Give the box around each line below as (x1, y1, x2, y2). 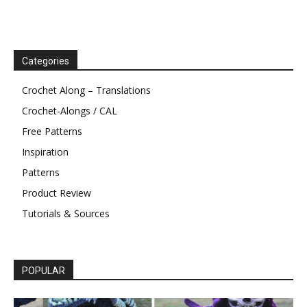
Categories (22, 56, 69, 67)
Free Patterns (22, 125, 82, 138)
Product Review (22, 186, 91, 200)
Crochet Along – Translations (22, 84, 151, 97)
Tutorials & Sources (22, 207, 110, 221)
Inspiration (22, 145, 69, 159)
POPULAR (22, 265, 65, 277)
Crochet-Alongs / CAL (22, 104, 117, 118)
